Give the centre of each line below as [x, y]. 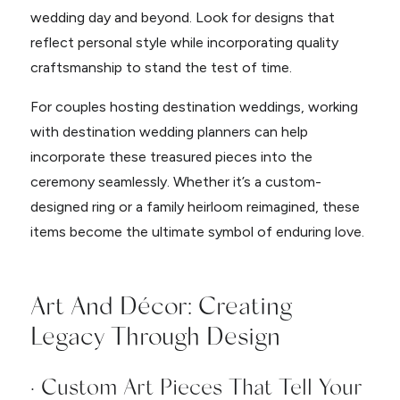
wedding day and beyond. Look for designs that [182, 17]
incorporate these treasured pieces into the [171, 157]
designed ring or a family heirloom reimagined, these [195, 207]
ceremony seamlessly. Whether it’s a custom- [175, 182]
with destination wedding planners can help [169, 132]
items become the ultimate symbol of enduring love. [197, 232]
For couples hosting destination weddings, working [194, 107]
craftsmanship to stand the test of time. [161, 67]
